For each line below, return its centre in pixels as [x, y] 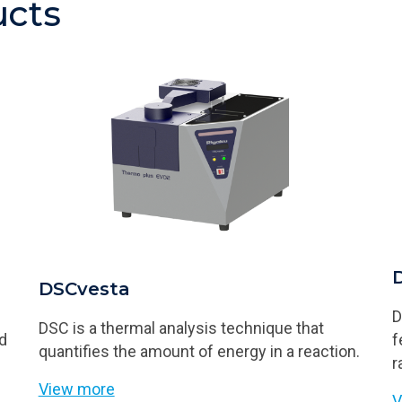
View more [76, 389]
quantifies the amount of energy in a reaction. [199, 351]
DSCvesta [84, 288]
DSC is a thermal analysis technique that [181, 328]
